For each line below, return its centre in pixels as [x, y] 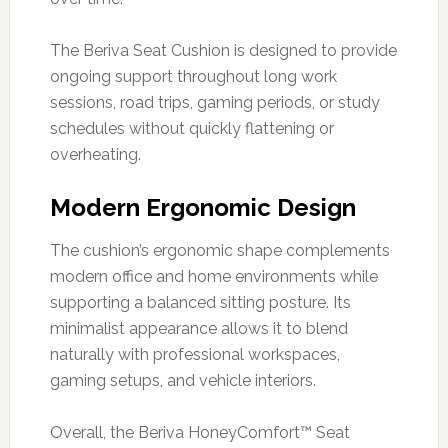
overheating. [95, 154]
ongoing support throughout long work [193, 76]
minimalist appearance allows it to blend [198, 328]
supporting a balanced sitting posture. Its [200, 302]
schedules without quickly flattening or [191, 128]
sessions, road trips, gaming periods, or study [214, 102]
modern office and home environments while [213, 276]
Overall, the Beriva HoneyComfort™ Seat [199, 432]
